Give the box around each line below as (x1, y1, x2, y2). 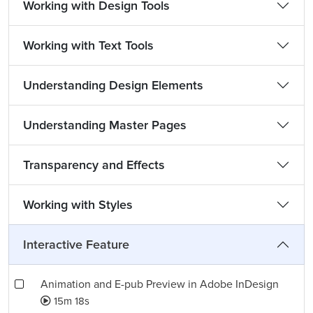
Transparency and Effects (23, 157, 165, 173)
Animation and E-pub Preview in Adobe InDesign (41, 277, 279, 291)
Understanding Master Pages (23, 117, 187, 133)
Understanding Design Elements (23, 78, 203, 93)
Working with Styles (23, 197, 133, 212)
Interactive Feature (23, 237, 129, 252)
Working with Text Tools (23, 38, 154, 53)
